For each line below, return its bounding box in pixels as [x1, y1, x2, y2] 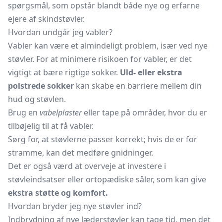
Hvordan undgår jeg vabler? [8, 27, 112, 38]
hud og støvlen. [8, 94, 66, 105]
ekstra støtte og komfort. [8, 187, 108, 198]
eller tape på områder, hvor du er [82, 107, 207, 118]
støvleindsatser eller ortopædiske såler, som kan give [8, 174, 206, 185]
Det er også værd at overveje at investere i [8, 161, 166, 171]
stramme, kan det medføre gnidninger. [8, 147, 153, 158]
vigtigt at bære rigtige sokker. [8, 67, 120, 78]
